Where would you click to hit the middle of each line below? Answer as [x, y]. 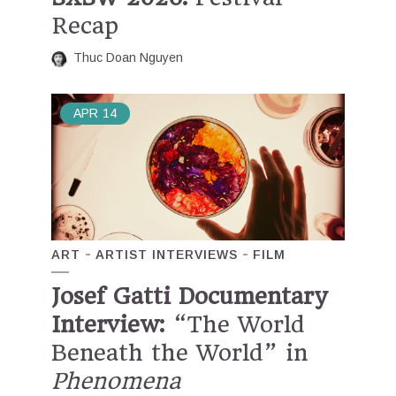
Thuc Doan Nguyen [128, 57]
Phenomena [116, 381]
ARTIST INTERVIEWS [167, 254]
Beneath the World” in [179, 352]
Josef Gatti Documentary [189, 296]
